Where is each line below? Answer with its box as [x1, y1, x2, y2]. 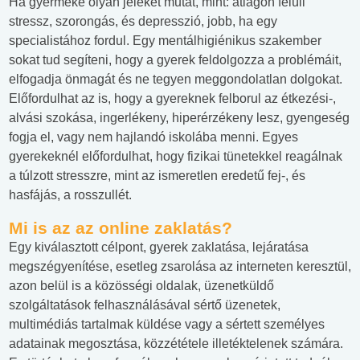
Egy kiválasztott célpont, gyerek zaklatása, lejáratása [9, 240, 309, 255]
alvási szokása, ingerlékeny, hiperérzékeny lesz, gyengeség [9, 111, 350, 125]
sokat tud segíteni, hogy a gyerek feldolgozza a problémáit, [9, 53, 342, 67]
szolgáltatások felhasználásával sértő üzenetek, [9, 298, 280, 313]
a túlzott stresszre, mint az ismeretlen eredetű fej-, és [9, 169, 305, 183]
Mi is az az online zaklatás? [9, 219, 232, 238]
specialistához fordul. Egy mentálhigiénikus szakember [9, 34, 321, 48]
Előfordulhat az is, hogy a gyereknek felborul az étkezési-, [9, 92, 336, 106]
